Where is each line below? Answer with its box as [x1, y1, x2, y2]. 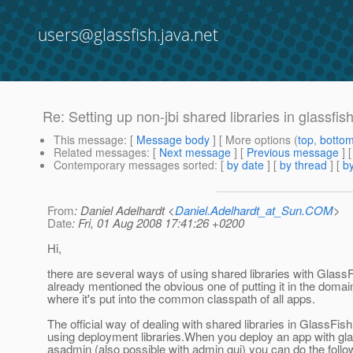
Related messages [54, 144, 147, 161]
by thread [280, 157, 327, 173]
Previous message [247, 144, 339, 161]
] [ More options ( [210, 132, 298, 148]
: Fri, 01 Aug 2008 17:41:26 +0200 [72, 214, 244, 232]
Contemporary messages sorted [54, 157, 214, 173]
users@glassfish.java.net [38, 24, 218, 46]
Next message [159, 144, 231, 161]
